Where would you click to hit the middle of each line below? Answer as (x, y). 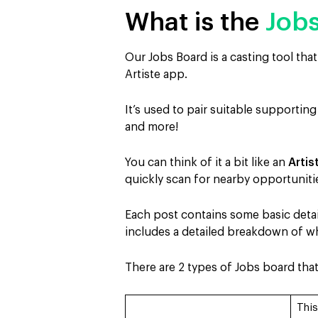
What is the (195, 22)
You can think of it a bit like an (207, 162)
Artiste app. (156, 74)
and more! (152, 127)
